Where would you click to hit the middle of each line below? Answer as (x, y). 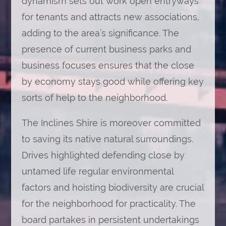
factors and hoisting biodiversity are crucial (112, 187)
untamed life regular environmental (97, 171)
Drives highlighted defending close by (103, 155)
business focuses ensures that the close (108, 65)
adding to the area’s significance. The (100, 33)
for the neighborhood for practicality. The (108, 204)
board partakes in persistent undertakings (110, 220)
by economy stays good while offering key (112, 81)
